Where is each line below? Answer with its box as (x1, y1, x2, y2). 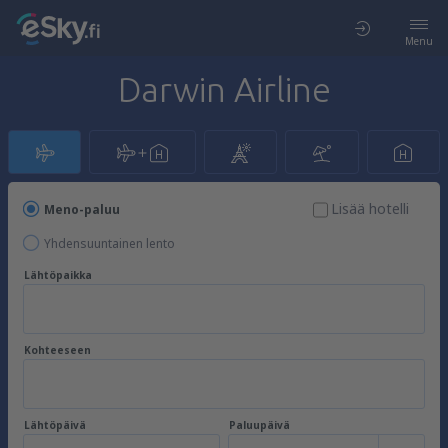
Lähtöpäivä (24, 418, 86, 432)
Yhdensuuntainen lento (44, 235, 175, 252)
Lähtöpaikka (24, 268, 92, 282)
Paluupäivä (229, 418, 290, 432)
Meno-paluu (44, 201, 120, 218)
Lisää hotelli (331, 199, 409, 218)
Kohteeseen (24, 343, 91, 357)
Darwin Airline (117, 70, 331, 108)
